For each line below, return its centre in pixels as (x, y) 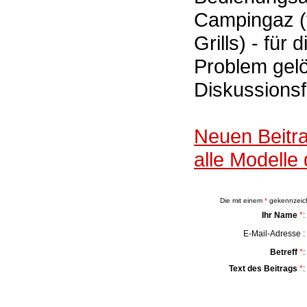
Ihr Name (280, 215)
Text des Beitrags (263, 269)
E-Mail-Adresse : (274, 234)
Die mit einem (242, 200)
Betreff (284, 252)
